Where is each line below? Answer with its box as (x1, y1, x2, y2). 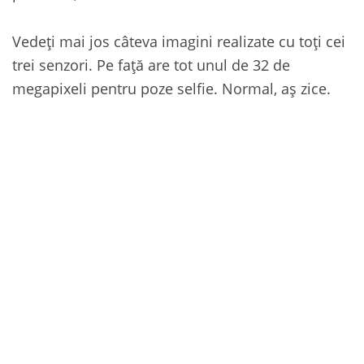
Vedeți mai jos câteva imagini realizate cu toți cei (12, 30, 345, 51)
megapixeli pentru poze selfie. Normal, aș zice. (12, 77, 331, 98)
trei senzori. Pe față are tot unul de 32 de (12, 54, 290, 75)
